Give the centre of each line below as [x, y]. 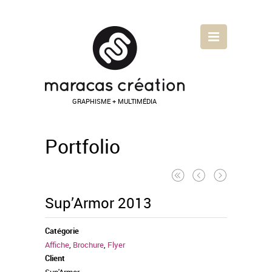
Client [55, 258]
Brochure [88, 245]
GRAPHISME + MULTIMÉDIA [114, 101]
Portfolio [83, 146]
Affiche [57, 245]
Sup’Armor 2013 [98, 203]
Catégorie [62, 231]
